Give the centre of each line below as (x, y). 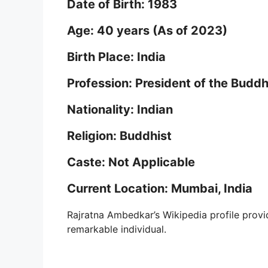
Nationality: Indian (120, 110)
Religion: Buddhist (119, 136)
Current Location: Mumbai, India (160, 189)
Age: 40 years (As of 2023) (147, 31)
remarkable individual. (117, 229)
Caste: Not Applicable (131, 162)
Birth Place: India (116, 57)
